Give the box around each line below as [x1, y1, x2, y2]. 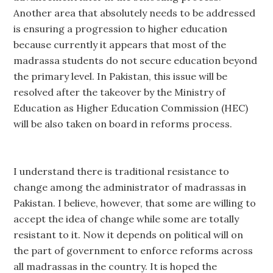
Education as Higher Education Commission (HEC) [13, 102, 249, 114]
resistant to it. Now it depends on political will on [13, 229, 244, 241]
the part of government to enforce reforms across [13, 244, 253, 257]
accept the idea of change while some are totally [13, 213, 239, 225]
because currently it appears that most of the [13, 38, 227, 51]
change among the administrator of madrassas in [13, 181, 247, 193]
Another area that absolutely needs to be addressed [13, 7, 256, 19]
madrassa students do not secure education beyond [13, 54, 258, 66]
